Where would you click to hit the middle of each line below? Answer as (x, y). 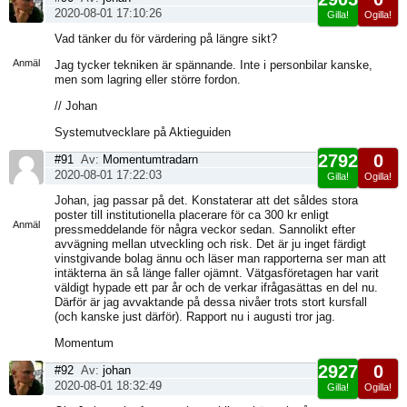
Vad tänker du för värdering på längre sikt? (166, 39)
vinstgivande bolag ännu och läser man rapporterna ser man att (220, 258)
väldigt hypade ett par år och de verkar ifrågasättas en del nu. (216, 288)
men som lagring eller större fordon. (148, 79)
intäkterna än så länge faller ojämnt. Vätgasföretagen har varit (217, 273)
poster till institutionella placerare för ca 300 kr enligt (192, 215)
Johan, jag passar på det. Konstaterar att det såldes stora (206, 200)
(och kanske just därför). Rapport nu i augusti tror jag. (195, 317)
